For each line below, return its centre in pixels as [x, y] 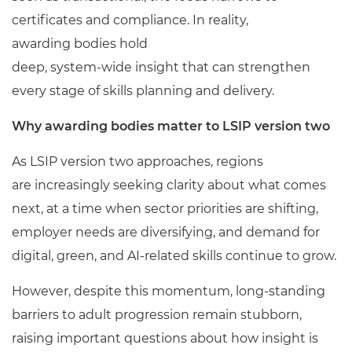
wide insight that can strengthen [206, 67]
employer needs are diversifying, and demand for [166, 232]
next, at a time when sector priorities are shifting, [165, 209]
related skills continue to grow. [240, 256]
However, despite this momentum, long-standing [169, 291]
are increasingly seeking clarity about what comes [169, 185]
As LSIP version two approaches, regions [137, 161]
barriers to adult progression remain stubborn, [157, 315]
